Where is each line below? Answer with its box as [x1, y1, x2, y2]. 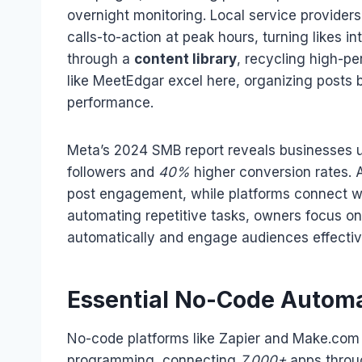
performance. [67, 95, 154, 112]
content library [134, 51, 237, 68]
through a [67, 51, 134, 68]
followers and [67, 164, 158, 181]
